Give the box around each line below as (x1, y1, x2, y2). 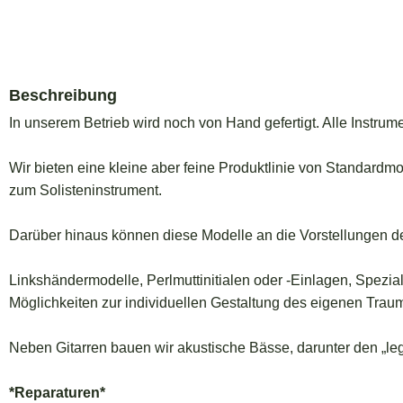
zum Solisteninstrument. (9, 183, 162, 199)
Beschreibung (9, 86, 117, 105)
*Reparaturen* (9, 385, 105, 401)
